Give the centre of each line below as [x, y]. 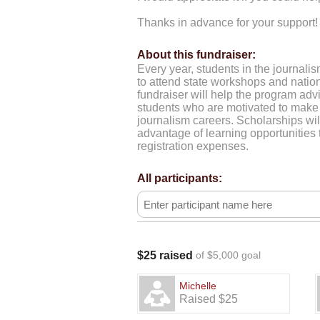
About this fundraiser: [196, 55]
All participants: [180, 178]
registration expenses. [193, 146]
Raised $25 [209, 299]
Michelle [198, 286]
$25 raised [165, 255]
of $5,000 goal [228, 255]
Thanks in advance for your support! [227, 22]
